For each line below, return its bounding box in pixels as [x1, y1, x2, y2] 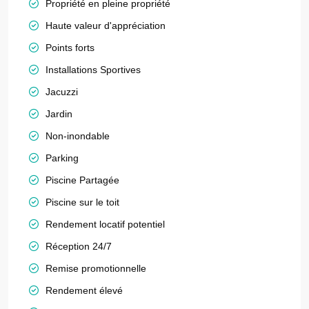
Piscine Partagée [46, 175, 119, 186]
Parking [46, 152, 79, 163]
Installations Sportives [46, 64, 141, 75]
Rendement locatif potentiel [46, 219, 165, 230]
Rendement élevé [46, 285, 123, 296]
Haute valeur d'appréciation [46, 20, 166, 31]
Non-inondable [46, 130, 110, 141]
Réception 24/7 [46, 241, 112, 252]
